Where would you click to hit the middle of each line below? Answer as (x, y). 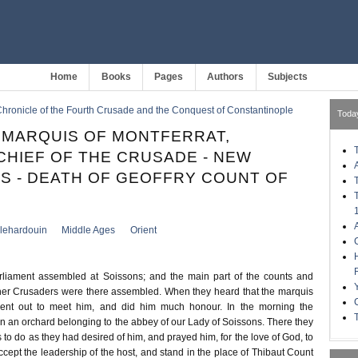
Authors (226, 77)
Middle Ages (89, 231)
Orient (143, 231)
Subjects (288, 77)
